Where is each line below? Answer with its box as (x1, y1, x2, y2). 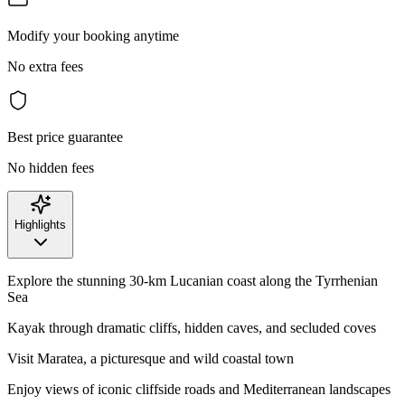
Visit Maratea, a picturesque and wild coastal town (7, 350, 294, 366)
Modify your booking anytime (7, 27, 179, 43)
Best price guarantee (7, 128, 123, 145)
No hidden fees (7, 159, 94, 175)
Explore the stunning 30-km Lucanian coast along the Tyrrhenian (7, 272, 378, 288)
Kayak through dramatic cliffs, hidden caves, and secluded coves (7, 319, 376, 335)
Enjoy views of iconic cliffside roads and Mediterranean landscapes (7, 381, 391, 397)
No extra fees (7, 58, 83, 74)
